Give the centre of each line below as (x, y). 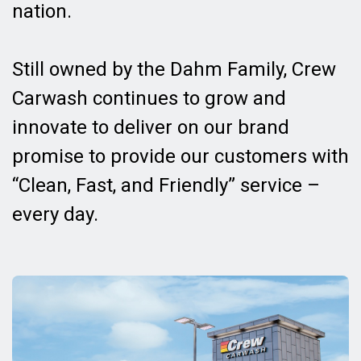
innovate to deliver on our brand (151, 127)
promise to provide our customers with (180, 156)
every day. (55, 214)
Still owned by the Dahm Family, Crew (174, 69)
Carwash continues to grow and (149, 98)
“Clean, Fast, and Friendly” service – (166, 185)
